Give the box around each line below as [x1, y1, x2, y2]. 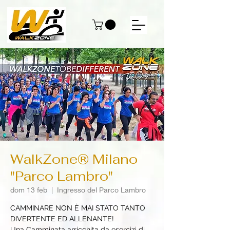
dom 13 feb [10, 185, 47, 195]
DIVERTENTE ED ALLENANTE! [10, 215, 114, 223]
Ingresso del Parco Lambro [57, 185, 146, 195]
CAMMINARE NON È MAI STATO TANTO [10, 204, 145, 213]
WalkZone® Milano [10, 150, 138, 168]
